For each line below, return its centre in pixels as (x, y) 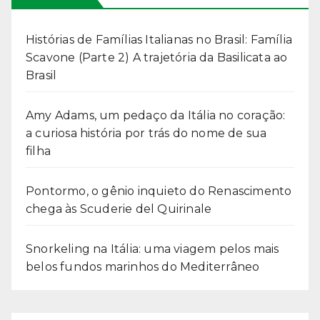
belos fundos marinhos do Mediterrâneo (143, 267)
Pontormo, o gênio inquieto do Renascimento (159, 191)
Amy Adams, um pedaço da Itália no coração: (156, 116)
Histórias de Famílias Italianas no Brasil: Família (159, 40)
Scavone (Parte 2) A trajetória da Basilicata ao (157, 58)
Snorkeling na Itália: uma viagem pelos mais (152, 249)
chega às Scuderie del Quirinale (119, 209)
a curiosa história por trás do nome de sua (146, 134)
